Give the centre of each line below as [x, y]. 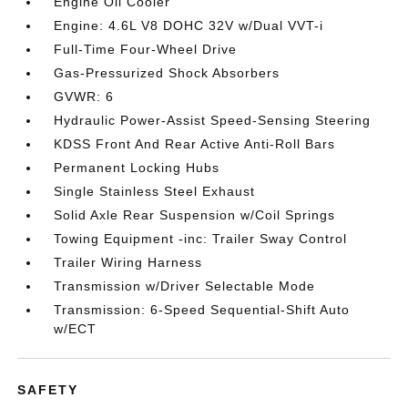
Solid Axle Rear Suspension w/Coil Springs [195, 214]
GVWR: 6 [84, 96]
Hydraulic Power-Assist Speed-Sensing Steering [213, 120]
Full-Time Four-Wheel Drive [146, 49]
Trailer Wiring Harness [128, 262]
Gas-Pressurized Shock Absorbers [167, 72]
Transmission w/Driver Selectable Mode [185, 286]
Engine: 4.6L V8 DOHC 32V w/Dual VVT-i [189, 25]
